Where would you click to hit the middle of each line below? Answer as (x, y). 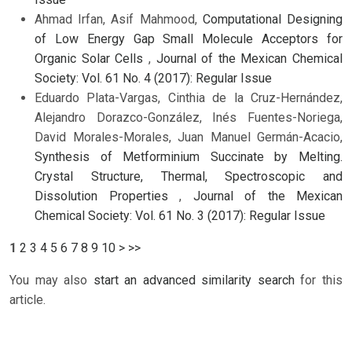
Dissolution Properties (107, 196)
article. (27, 300)
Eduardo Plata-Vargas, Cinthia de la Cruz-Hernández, (189, 98)
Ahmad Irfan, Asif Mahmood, (119, 20)
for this (319, 280)
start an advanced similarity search (194, 280)
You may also (51, 280)
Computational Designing (273, 20)
